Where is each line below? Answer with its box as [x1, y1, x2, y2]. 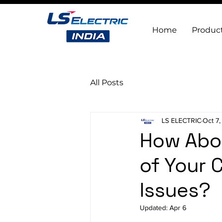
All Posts [90, 77, 123, 87]
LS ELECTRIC [162, 116, 201, 124]
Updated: [140, 204, 169, 212]
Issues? [140, 177, 211, 203]
